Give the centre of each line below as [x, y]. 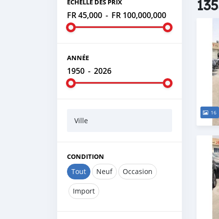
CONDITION [86, 156]
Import [84, 191]
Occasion [138, 171]
